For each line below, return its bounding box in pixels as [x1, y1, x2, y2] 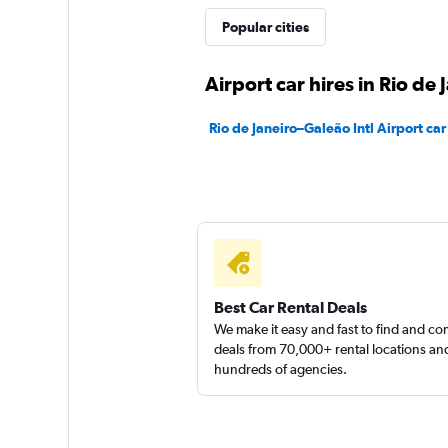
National [320, 18, 380, 38]
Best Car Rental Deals [213, 298, 367, 316]
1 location [320, 63, 383, 80]
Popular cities [221, 19, 309, 35]
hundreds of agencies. [213, 361, 347, 377]
